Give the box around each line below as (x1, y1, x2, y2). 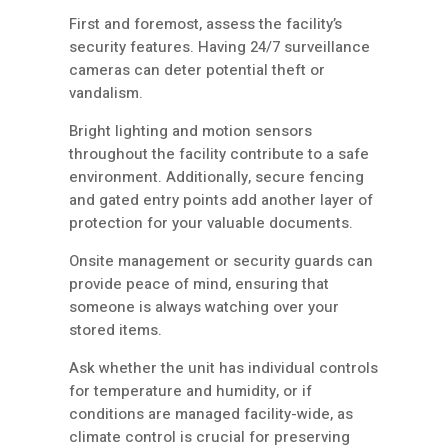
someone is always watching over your (69, 296, 339, 319)
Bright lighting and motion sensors (69, 120, 312, 143)
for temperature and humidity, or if (69, 380, 312, 403)
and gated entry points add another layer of (69, 189, 373, 212)
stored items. (69, 319, 162, 342)
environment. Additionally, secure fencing (69, 166, 364, 189)
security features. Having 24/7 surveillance (69, 36, 370, 59)
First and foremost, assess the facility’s (69, 13, 342, 36)
